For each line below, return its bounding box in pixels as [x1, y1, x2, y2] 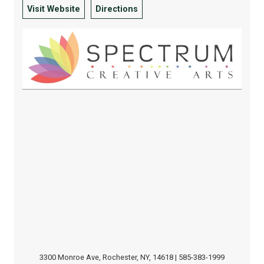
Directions [95, 4, 138, 14]
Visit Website [27, 4, 81, 14]
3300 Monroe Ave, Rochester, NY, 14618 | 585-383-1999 [39, 253, 225, 262]
